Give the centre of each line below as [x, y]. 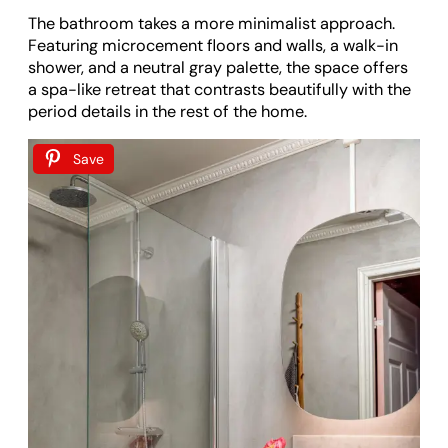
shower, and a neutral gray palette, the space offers [218, 67]
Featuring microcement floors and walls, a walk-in [213, 45]
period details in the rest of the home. [167, 111]
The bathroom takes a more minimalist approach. [211, 23]
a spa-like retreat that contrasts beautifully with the [219, 89]
